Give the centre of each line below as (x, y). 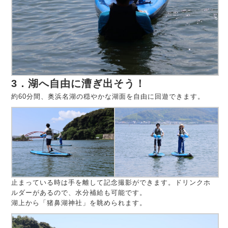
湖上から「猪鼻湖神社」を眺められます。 (79, 203)
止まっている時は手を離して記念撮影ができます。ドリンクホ (111, 182)
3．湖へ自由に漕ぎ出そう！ (79, 84)
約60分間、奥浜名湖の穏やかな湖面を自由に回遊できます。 (108, 97)
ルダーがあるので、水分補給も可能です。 (79, 192)
